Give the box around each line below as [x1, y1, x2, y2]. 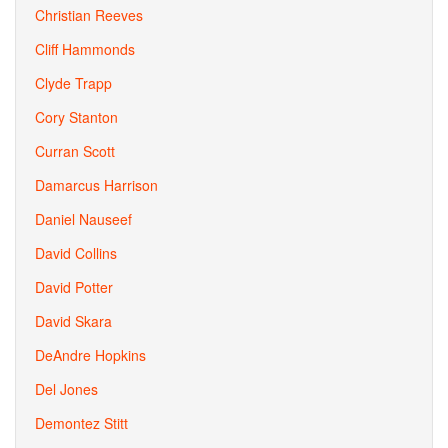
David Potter [35, 277, 113, 297]
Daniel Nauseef [35, 209, 132, 229]
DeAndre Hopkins [35, 345, 146, 365]
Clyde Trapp [35, 73, 112, 93]
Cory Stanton [35, 107, 118, 127]
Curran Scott [35, 141, 115, 161]
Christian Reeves [35, 5, 143, 25]
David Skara [35, 311, 112, 331]
